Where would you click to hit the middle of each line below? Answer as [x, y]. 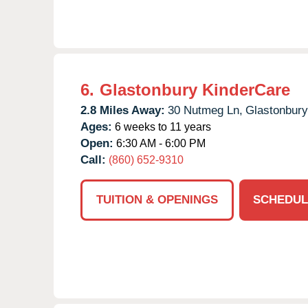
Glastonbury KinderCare [195, 89]
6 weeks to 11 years [162, 126]
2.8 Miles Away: [123, 110]
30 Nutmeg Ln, [205, 110]
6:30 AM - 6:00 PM [159, 143]
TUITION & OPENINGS [157, 199]
